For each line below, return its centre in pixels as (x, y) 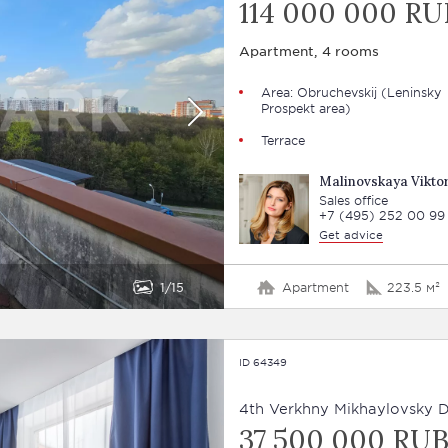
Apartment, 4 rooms (308, 50)
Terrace (282, 140)
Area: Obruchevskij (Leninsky (350, 92)
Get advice (350, 234)
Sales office (353, 200)
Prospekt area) (305, 108)
